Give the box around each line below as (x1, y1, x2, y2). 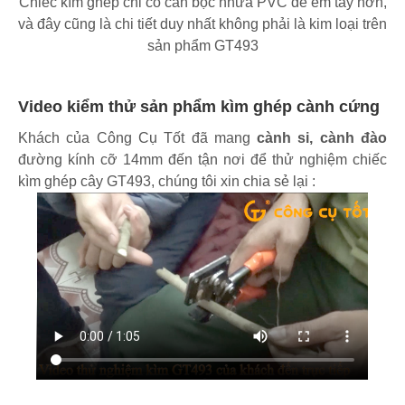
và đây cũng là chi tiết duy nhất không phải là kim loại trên (18, 16, 387, 33)
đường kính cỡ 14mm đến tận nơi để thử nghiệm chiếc (18, 152, 387, 168)
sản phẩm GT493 (146, 38, 259, 54)
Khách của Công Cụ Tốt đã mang (18, 130, 250, 146)
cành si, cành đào (250, 130, 388, 146)
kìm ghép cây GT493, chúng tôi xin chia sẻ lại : (18, 174, 316, 190)
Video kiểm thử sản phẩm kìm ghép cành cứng (18, 98, 380, 117)
